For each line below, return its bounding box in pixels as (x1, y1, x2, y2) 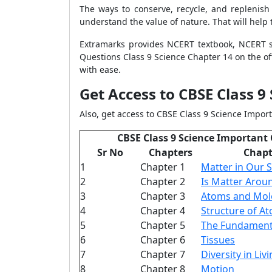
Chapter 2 (140, 175, 185, 188)
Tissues (201, 233, 235, 246)
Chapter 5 (140, 219, 185, 232)
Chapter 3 (140, 189, 185, 203)
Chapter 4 (140, 204, 185, 217)
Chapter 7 (140, 248, 185, 261)
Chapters (149, 146, 192, 159)
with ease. (80, 64, 121, 75)
